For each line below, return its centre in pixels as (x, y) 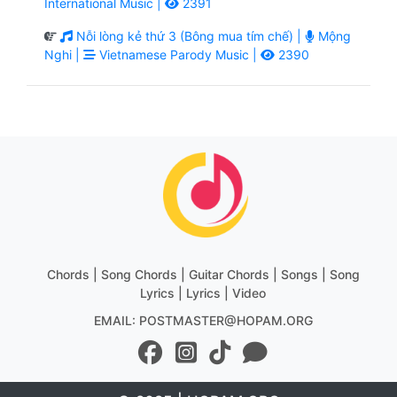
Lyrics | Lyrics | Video (203, 292)
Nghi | (64, 54)
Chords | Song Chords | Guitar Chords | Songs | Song (203, 274)
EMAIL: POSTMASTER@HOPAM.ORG (203, 320)
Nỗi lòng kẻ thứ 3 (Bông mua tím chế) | (189, 35)
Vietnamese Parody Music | (178, 54)
